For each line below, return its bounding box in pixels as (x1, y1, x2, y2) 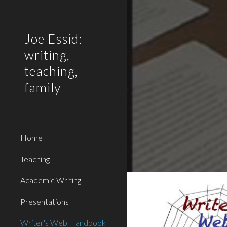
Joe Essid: (24, 31, 82, 46)
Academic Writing (20, 175, 81, 185)
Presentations (20, 197, 69, 206)
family (24, 80, 61, 95)
